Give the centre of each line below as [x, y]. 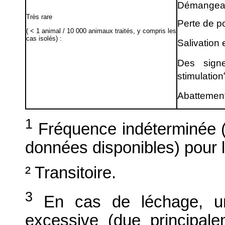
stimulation [200, 76]
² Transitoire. [71, 173]
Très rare [39, 17]
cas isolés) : [44, 39]
